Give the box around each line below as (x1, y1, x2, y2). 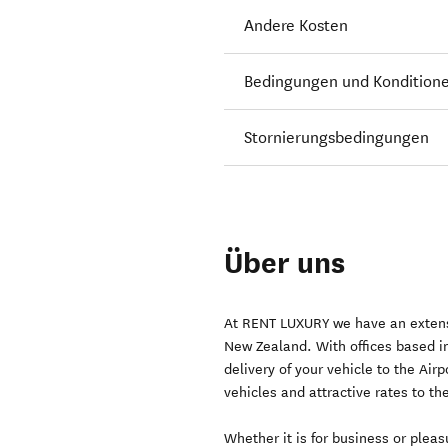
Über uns (224, 245, 346, 283)
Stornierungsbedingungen (244, 128, 430, 148)
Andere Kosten (244, 16, 349, 36)
